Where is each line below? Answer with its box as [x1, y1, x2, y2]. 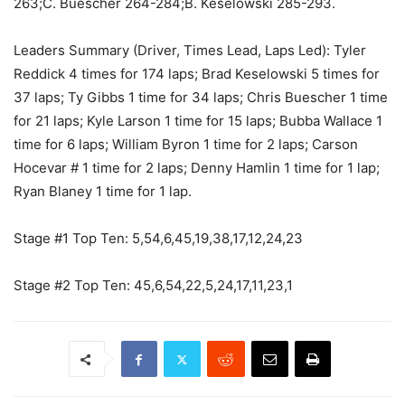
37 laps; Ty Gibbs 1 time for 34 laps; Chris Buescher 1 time [14, 89, 388, 107]
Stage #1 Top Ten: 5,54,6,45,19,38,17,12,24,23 [14, 230, 303, 248]
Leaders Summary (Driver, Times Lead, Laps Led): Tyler [14, 42, 366, 60]
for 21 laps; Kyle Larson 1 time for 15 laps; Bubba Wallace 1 [14, 112, 382, 130]
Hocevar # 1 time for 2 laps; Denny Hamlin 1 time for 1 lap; [14, 159, 380, 177]
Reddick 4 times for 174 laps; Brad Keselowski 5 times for [14, 65, 380, 83]
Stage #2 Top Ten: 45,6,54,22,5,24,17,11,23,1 [14, 277, 293, 295]
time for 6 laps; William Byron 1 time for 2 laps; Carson [14, 136, 358, 154]
